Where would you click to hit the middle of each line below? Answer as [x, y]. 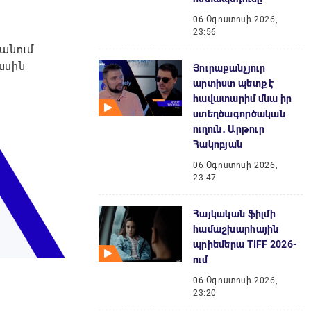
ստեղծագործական [239, 114]
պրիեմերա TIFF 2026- [245, 244]
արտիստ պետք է [234, 83]
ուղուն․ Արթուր [229, 129]
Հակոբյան [218, 144]
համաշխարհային [236, 229]
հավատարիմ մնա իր [243, 99]
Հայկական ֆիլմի [234, 214]
